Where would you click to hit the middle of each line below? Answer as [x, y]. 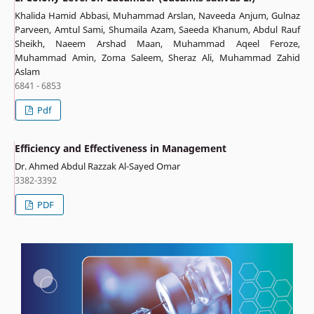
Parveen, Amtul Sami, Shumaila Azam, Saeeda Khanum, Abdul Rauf [157, 29]
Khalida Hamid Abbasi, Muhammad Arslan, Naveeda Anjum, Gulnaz [157, 15]
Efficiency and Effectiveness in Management [120, 148]
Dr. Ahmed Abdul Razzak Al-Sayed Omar [97, 166]
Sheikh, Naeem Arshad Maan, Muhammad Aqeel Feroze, [157, 43]
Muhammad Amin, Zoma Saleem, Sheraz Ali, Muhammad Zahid [157, 57]
